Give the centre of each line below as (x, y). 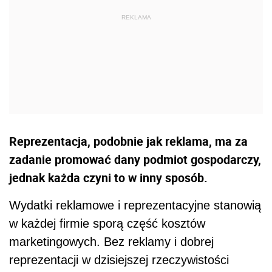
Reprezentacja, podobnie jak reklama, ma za (128, 141)
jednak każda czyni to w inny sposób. (108, 177)
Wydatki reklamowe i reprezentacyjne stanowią (135, 205)
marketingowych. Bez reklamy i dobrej (111, 241)
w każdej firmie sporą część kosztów (107, 223)
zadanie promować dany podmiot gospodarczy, (135, 159)
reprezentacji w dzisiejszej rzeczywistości (119, 260)
